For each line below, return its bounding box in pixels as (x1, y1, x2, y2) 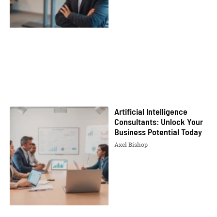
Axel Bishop (114, 140, 148, 148)
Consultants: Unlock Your (114, 116, 203, 127)
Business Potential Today (114, 126, 202, 137)
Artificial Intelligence (114, 106, 187, 117)
